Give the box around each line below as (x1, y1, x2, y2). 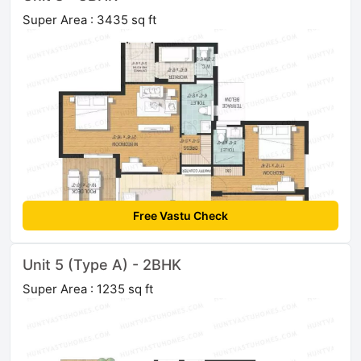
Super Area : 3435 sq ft (23, 12, 156, 28)
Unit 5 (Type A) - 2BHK (23, 256, 181, 274)
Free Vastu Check (133, 209, 228, 223)
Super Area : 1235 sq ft (23, 281, 153, 297)
